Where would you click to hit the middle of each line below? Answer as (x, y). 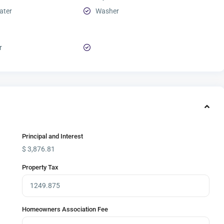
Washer (107, 11)
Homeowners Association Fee (65, 209)
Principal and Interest (52, 136)
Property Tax (40, 167)
